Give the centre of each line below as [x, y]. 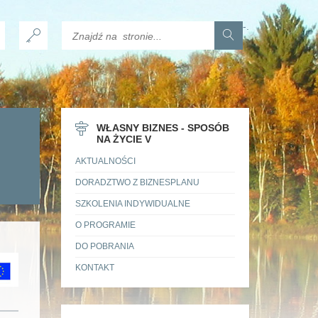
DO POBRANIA [104, 246]
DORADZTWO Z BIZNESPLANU [137, 182]
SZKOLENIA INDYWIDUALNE [132, 204]
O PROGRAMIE [105, 225]
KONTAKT [94, 268]
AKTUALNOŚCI [105, 161]
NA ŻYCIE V [124, 139]
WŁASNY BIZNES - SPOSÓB [163, 128]
